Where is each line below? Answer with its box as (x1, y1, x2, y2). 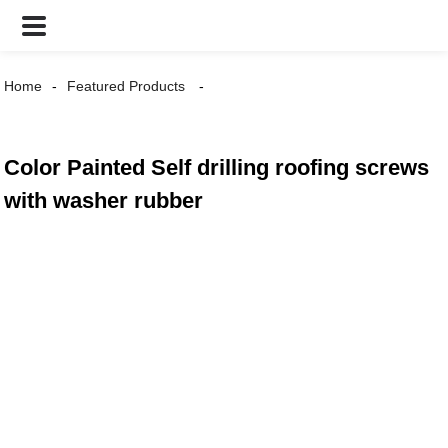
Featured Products (67, 78, 186, 94)
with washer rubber (4, 188, 204, 213)
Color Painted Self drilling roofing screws (4, 155, 430, 180)
